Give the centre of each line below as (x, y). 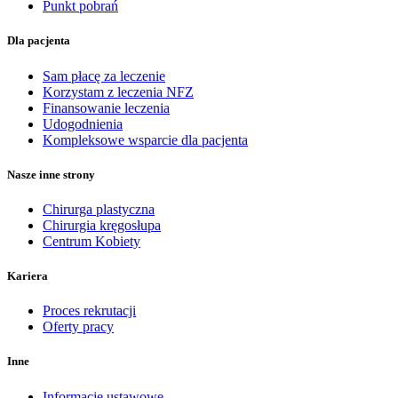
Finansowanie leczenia (106, 107)
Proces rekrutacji (89, 311)
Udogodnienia (83, 123)
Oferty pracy (78, 327)
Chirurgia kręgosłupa (102, 225)
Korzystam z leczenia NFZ (118, 92)
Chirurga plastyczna (99, 209)
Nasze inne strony (51, 174)
